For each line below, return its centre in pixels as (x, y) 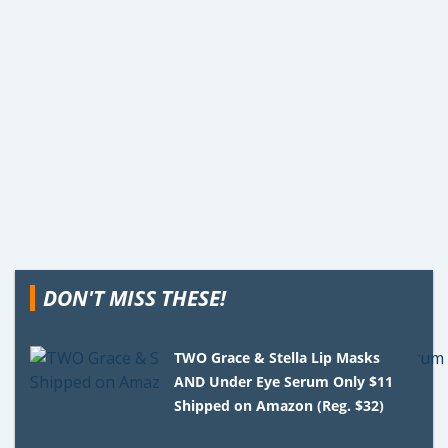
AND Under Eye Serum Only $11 (284, 381)
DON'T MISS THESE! (134, 297)
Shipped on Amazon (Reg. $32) (279, 405)
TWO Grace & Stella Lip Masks (277, 357)
